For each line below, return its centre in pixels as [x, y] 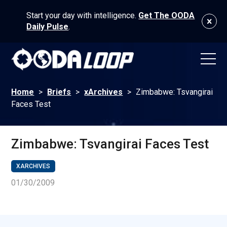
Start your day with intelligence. [83, 15]
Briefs [59, 92]
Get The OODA [167, 15]
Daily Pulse [48, 27]
